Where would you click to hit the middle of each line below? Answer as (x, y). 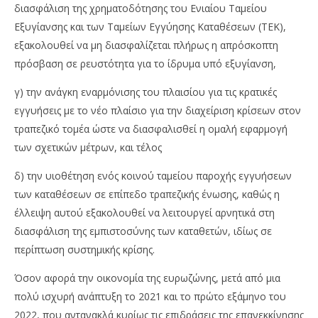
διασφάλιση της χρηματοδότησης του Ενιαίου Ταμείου (141, 9)
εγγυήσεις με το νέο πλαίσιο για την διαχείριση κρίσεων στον (158, 111)
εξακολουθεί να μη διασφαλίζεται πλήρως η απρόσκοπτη (146, 45)
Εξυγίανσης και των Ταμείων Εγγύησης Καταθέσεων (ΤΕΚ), (150, 27)
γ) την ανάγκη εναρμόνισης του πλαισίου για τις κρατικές (146, 92)
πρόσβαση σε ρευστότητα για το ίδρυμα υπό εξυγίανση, (145, 64)
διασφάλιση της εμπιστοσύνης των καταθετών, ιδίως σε (143, 231)
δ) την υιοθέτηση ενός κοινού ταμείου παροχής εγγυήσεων (153, 176)
